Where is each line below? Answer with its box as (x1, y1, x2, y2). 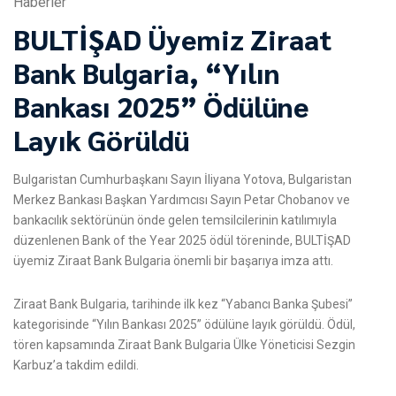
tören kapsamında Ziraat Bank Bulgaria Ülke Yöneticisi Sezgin (13, 338, 355, 353)
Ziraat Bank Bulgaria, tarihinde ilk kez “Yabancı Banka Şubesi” (13, 297, 353, 312)
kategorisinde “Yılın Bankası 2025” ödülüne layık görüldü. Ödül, (13, 317, 355, 332)
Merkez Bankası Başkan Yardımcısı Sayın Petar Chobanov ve (13, 192, 350, 207)
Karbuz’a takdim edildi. (13, 358, 139, 373)
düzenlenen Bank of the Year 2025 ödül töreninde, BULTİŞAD (13, 232, 351, 247)
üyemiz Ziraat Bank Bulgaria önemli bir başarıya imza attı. (13, 253, 333, 268)
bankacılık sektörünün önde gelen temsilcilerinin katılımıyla (13, 212, 337, 227)
